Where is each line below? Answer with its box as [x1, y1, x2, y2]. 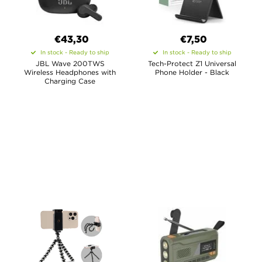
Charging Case [44, 77, 95, 85]
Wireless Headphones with [24, 68, 116, 76]
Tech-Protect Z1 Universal [148, 60, 236, 67]
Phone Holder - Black [155, 68, 229, 76]
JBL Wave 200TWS [35, 60, 105, 67]
